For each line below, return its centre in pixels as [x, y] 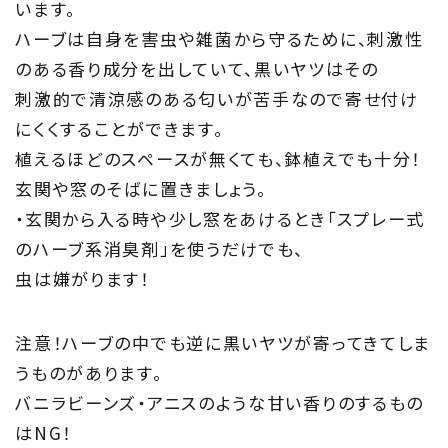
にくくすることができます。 [119, 128]
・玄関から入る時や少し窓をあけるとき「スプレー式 [220, 218]
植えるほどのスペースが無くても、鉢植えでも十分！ [218, 158]
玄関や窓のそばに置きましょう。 [141, 188]
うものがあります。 [89, 372]
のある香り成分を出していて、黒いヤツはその [197, 68]
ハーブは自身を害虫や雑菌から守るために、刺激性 [219, 38]
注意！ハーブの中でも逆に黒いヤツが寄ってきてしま [223, 342]
